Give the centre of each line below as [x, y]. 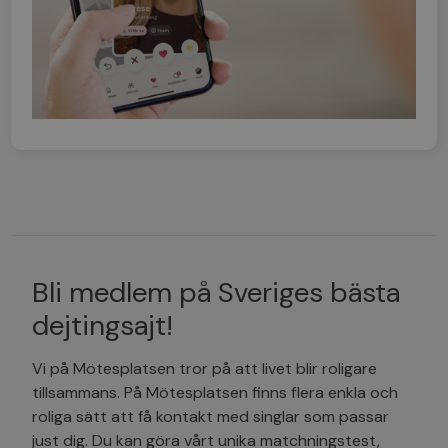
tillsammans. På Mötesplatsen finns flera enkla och [215, 392]
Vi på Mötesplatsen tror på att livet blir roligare [205, 368]
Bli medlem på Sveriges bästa [216, 292]
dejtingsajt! [103, 325]
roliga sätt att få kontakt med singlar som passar [211, 416]
